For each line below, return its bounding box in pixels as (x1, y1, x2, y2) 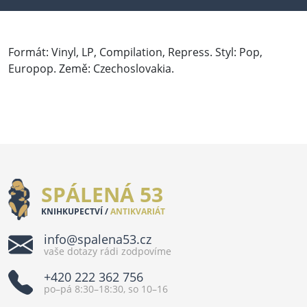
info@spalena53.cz (44, 231, 151, 248)
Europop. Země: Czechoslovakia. (8, 60, 174, 76)
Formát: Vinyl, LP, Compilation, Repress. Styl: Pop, (8, 44, 262, 60)
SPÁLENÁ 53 (41, 180, 164, 208)
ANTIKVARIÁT (108, 205, 166, 217)
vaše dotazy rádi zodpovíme (44, 245, 171, 258)
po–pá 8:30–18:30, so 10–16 (44, 282, 168, 296)
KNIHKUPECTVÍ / (41, 205, 109, 217)
